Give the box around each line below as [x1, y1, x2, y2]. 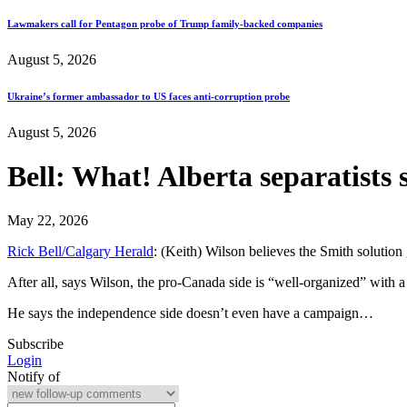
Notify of [7, 369, 60, 385]
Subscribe [7, 336, 64, 352]
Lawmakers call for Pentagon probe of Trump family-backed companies [7, 17, 323, 29]
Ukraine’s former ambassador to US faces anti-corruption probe [7, 90, 290, 102]
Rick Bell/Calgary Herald [7, 243, 154, 260]
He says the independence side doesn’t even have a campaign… [7, 305, 373, 322]
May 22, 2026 [7, 213, 88, 229]
